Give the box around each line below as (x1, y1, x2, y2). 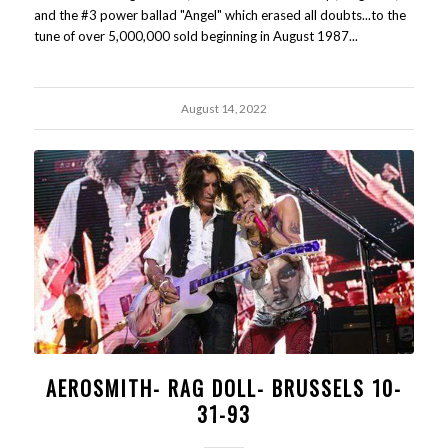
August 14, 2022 (180, 101, 267, 115)
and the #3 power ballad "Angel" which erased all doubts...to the (33, 7, 406, 23)
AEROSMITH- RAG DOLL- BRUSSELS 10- (45, 373, 402, 404)
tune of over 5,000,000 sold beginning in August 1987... (33, 28, 358, 44)
